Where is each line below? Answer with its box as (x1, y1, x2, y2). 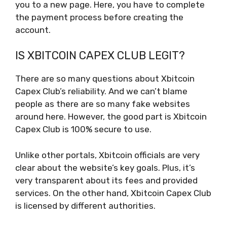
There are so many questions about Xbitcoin (15, 73, 195, 84)
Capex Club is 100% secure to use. (15, 124, 154, 135)
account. (15, 24, 51, 35)
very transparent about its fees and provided (15, 175, 198, 185)
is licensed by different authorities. (15, 200, 158, 211)
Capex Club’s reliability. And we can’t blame (15, 86, 187, 97)
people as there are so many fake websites (15, 99, 190, 109)
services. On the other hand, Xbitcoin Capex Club (15, 187, 211, 198)
